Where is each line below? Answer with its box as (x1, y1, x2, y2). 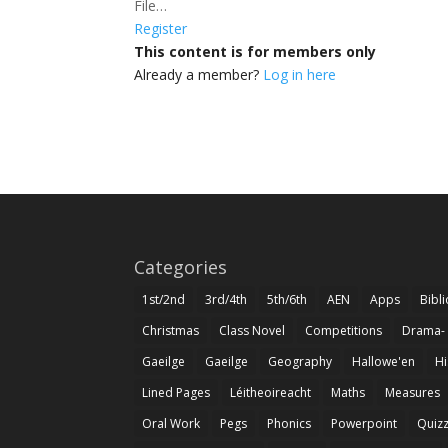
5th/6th (267, 291, 308, 308)
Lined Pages (142, 384, 211, 401)
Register (134, 18, 188, 38)
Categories (134, 255, 228, 279)
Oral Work (142, 415, 201, 432)
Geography (268, 353, 333, 370)
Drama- (402, 322, 446, 339)
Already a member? (134, 64, 264, 84)
